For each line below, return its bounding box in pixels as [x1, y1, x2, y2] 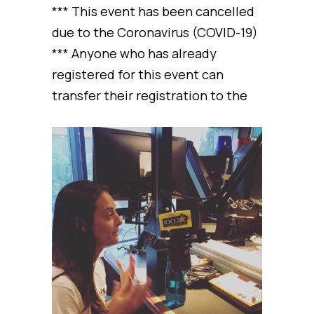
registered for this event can [52, 65, 224, 83]
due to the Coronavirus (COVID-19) [52, 23, 258, 41]
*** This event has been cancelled [52, 2, 254, 20]
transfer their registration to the [52, 86, 247, 104]
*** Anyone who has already [52, 44, 217, 62]
